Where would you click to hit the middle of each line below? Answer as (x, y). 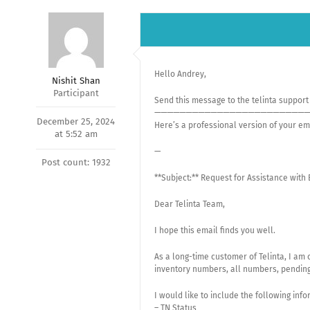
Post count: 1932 (76, 162)
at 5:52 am (76, 134)
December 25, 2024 (76, 121)
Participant (76, 93)
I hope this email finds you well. (215, 230)
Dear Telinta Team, (190, 204)
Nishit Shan (76, 81)
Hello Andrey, (180, 74)
